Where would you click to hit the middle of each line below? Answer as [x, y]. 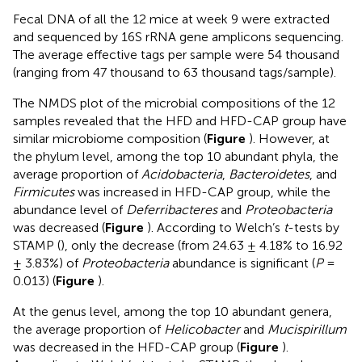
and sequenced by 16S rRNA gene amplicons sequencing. [178, 36]
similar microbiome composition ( [110, 138]
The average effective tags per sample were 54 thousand [176, 54]
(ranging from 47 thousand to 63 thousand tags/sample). [175, 72]
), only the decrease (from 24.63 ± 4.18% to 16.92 [202, 245]
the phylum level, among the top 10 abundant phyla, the [176, 156]
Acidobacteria [182, 174]
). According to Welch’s [215, 227]
